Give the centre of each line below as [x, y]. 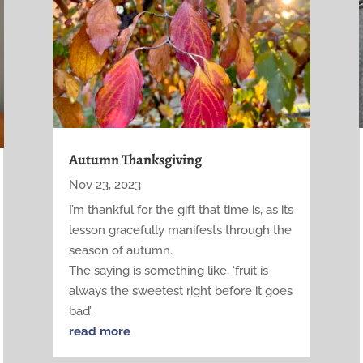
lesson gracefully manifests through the [180, 231]
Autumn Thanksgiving [135, 160]
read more [99, 332]
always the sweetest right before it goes [180, 291]
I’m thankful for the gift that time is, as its [181, 210]
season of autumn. [120, 251]
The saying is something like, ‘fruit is [168, 271]
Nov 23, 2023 [105, 185]
